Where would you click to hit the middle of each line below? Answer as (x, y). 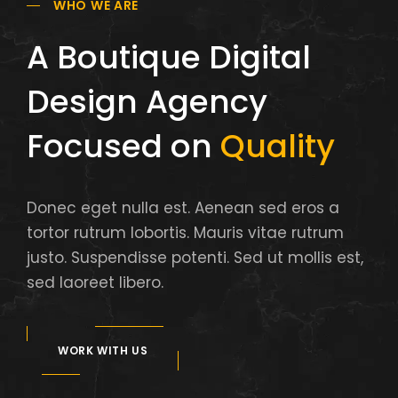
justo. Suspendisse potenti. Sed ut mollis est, (195, 258)
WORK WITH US (103, 350)
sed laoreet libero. (95, 283)
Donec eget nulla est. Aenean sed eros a (183, 208)
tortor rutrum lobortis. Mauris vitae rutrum (185, 233)
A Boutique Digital (169, 57)
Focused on (123, 146)
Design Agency (147, 102)
